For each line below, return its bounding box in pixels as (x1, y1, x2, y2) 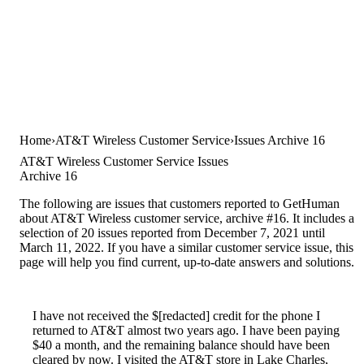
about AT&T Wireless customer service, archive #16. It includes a (19, 211, 354, 226)
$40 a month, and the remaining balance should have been (32, 338, 330, 353)
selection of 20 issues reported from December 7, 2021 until (19, 226, 325, 240)
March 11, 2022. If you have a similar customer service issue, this (19, 240, 353, 255)
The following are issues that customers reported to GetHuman (19, 197, 340, 211)
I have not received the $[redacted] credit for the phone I (32, 309, 320, 323)
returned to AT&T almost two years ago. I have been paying (32, 323, 340, 338)
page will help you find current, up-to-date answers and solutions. (19, 255, 354, 270)
